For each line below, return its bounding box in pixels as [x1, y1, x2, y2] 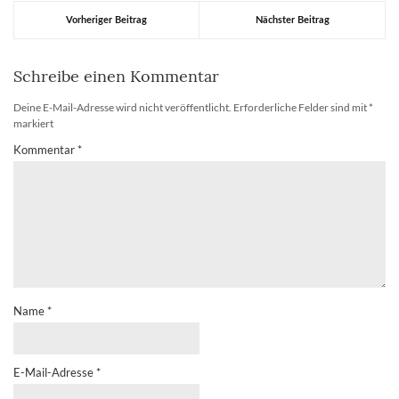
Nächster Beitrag [255, 15, 330, 25]
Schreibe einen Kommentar [13, 66, 219, 86]
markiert [13, 117, 53, 130]
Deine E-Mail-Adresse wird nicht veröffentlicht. [13, 101, 232, 114]
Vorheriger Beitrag [66, 15, 147, 25]
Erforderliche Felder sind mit [233, 101, 369, 114]
